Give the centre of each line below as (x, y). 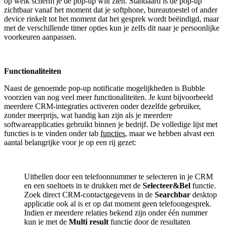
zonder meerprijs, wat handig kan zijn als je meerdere (88, 115)
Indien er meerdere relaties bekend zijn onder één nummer (116, 212)
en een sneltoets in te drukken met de (83, 185)
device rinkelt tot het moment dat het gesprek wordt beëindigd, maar (111, 19)
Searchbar (173, 194)
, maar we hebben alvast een (170, 133)
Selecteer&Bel (166, 185)
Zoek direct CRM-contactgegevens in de (89, 194)
